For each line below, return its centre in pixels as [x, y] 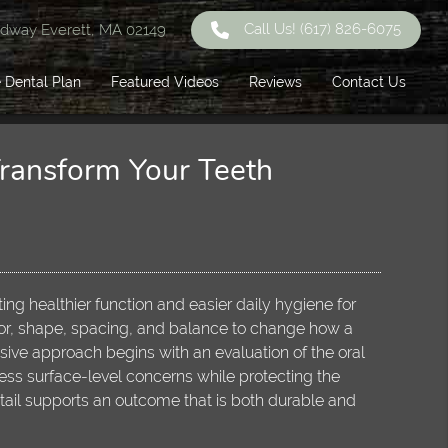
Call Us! [272, 29]
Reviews [276, 82]
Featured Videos [165, 82]
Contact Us [369, 82]
